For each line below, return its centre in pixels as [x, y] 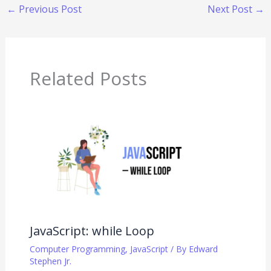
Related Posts [88, 78]
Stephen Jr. [50, 261]
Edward [203, 249]
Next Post [231, 9]
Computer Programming [77, 249]
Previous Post [49, 9]
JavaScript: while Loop [92, 231]
